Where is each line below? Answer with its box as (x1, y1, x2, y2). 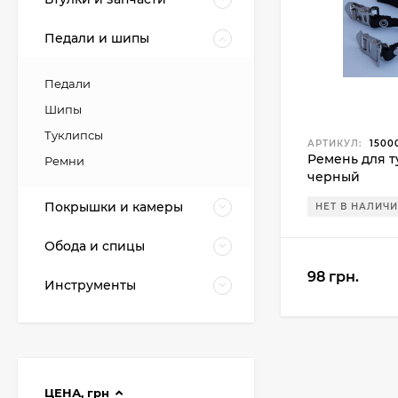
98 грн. (307, 268, 359, 285)
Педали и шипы (44, 30, 149, 46)
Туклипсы (44, 128, 103, 142)
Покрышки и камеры (44, 199, 183, 215)
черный (307, 169, 360, 185)
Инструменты (44, 277, 136, 293)
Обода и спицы (44, 238, 145, 254)
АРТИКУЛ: (307, 138, 362, 149)
